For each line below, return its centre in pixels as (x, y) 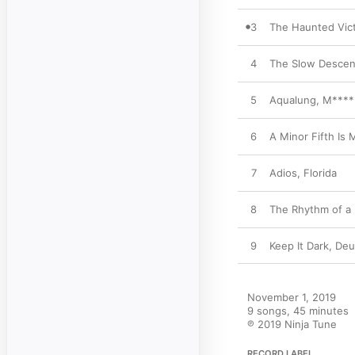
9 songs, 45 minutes (298, 311)
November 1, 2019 (292, 297)
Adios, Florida (303, 173)
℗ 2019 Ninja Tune (292, 324)
